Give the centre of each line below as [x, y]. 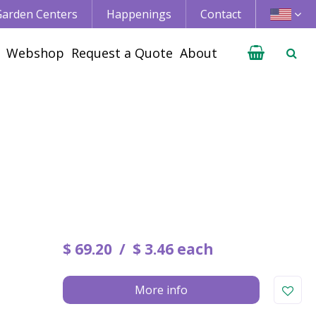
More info [162, 290]
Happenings [139, 14]
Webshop [35, 53]
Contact [221, 14]
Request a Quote [122, 53]
